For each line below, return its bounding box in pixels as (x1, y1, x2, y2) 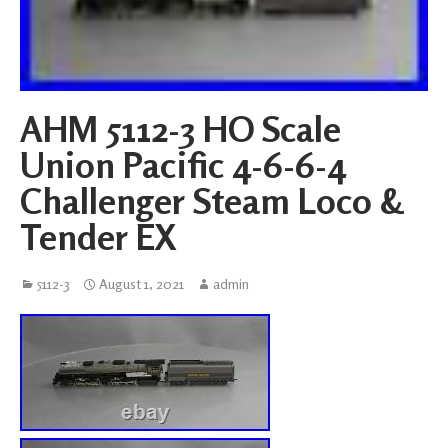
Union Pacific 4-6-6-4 (20, 142, 346, 186)
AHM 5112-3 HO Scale (20, 106, 341, 150)
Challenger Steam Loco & (20, 178, 404, 222)
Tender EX (20, 214, 176, 258)
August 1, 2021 (99, 274, 184, 292)
